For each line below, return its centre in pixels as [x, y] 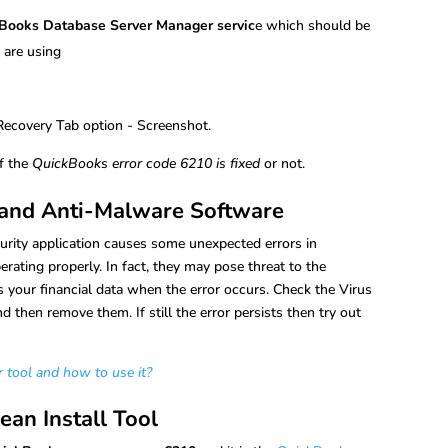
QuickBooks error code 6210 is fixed [146, 163]
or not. [283, 163]
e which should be [313, 25]
